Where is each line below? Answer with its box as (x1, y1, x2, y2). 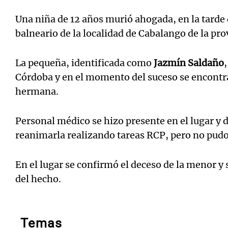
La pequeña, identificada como (15, 57, 154, 69)
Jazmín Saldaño (154, 57, 224, 69)
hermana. (15, 85, 59, 98)
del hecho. (15, 173, 61, 185)
